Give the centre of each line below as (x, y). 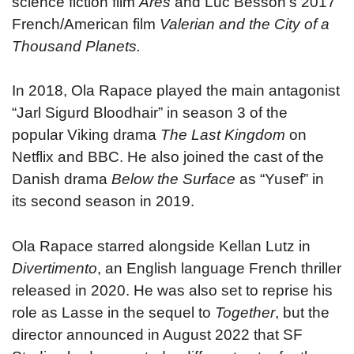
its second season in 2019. (103, 201)
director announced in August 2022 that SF (157, 334)
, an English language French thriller (219, 268)
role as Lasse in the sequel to (113, 312)
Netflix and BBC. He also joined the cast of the (168, 157)
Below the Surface (173, 179)
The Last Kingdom (223, 135)
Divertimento (55, 268)
